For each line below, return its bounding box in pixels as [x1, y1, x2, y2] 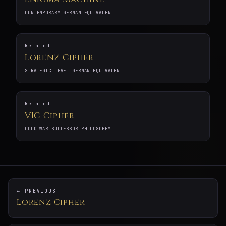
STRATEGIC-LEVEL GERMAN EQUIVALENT [25, 68, 123, 74]
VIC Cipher [25, 110, 75, 122]
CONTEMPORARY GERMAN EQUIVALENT [25, 10, 114, 16]
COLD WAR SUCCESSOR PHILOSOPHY [25, 126, 111, 132]
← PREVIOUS [17, 188, 57, 195]
